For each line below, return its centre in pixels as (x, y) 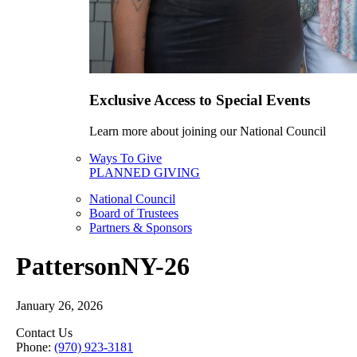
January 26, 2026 (59, 305)
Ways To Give (126, 158)
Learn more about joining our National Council (208, 131)
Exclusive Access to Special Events (200, 100)
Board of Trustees (134, 213)
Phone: (35, 347)
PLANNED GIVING (145, 172)
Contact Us (44, 332)
